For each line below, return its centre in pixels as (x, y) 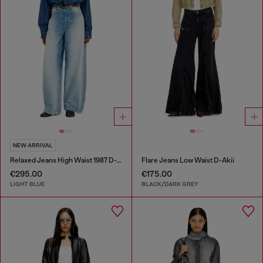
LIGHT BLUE (27, 184)
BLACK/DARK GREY (170, 184)
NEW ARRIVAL (33, 145)
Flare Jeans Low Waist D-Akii (188, 160)
